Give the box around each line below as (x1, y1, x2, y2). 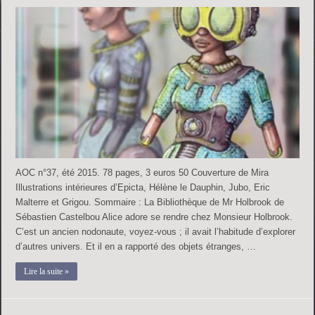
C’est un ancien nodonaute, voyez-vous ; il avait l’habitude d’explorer (15, 226, 296, 237)
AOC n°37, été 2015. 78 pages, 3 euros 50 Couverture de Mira (15, 167, 269, 178)
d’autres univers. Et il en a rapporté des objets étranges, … (15, 240, 257, 252)
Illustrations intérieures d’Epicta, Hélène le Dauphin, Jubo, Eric (15, 181, 271, 193)
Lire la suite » (24, 266, 70, 276)
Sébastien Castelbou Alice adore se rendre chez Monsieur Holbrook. (15, 211, 293, 222)
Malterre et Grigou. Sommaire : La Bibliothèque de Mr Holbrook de (15, 196, 285, 207)
